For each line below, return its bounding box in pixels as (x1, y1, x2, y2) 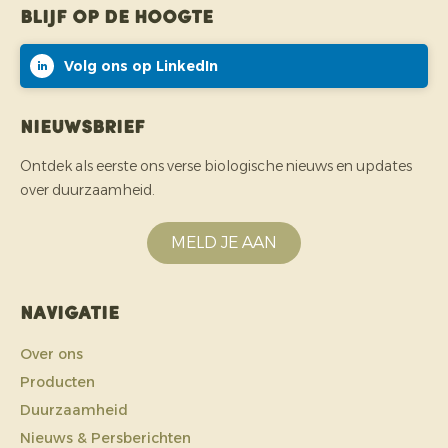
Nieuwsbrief (20, 119, 145, 139)
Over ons (20, 345, 83, 364)
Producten (20, 373, 95, 392)
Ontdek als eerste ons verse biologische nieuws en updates (20, 157, 412, 176)
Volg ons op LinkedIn (64, 56, 218, 75)
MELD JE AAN (171, 233, 277, 253)
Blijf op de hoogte (20, 9, 213, 29)
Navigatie (20, 305, 119, 325)
